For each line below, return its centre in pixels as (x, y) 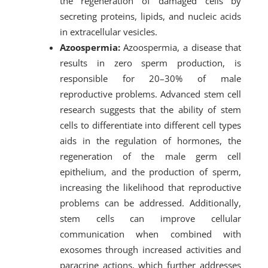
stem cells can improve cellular (150, 218)
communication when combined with (150, 234)
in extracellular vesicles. (108, 32)
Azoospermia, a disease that (181, 47)
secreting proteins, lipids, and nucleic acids (150, 16)
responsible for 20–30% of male (150, 78)
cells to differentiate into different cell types (150, 125)
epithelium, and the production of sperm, (150, 172)
